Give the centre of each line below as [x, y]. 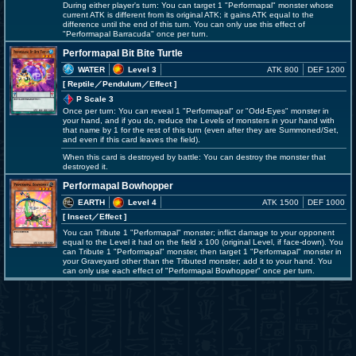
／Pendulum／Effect [133, 83]
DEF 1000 [326, 203]
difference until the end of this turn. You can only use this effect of [184, 24]
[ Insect [77, 217]
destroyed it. [85, 167]
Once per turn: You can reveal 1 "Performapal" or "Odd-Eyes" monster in [196, 111]
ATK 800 [283, 69]
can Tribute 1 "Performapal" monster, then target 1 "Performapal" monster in [202, 252]
